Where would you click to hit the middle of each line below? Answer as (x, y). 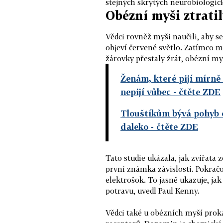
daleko (134, 127)
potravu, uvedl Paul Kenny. (153, 191)
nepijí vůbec (146, 92)
